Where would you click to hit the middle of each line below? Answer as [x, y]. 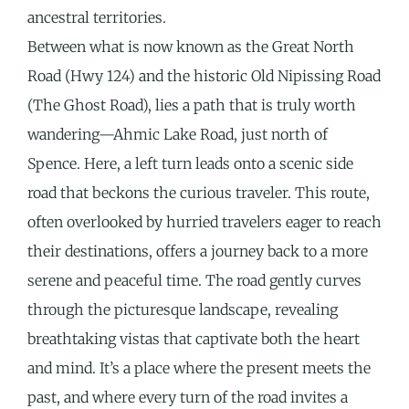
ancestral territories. [97, 18]
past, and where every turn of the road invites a [188, 398]
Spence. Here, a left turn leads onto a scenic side [190, 164]
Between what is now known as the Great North [191, 47]
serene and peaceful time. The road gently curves [194, 281]
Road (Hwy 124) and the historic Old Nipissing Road [204, 76]
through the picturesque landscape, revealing [183, 310]
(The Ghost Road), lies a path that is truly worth [192, 105]
